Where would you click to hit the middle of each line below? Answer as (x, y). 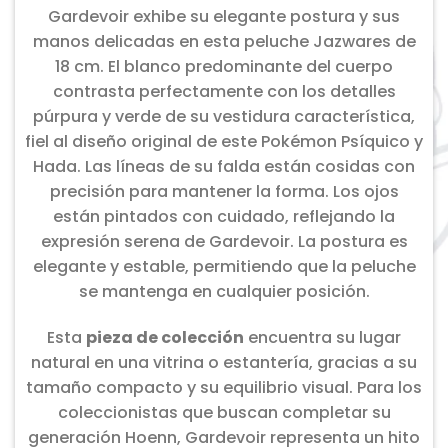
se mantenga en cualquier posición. (224, 291)
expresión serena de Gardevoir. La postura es (224, 241)
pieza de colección (165, 337)
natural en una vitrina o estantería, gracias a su (224, 362)
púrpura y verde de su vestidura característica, (224, 116)
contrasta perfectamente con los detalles (224, 91)
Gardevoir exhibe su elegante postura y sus (224, 16)
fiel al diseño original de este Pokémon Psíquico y (224, 141)
